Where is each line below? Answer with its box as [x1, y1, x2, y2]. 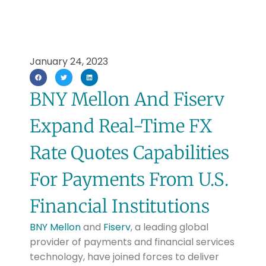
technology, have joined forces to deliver [29, 250, 219, 264]
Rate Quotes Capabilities [29, 141, 229, 164]
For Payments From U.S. [29, 168, 229, 191]
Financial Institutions [29, 195, 210, 218]
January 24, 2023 [29, 55, 108, 68]
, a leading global [130, 220, 208, 235]
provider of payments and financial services [29, 235, 235, 249]
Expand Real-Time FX [29, 115, 212, 138]
